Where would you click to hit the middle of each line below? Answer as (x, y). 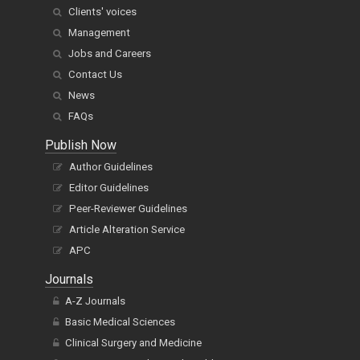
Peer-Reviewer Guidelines (128, 208)
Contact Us (95, 74)
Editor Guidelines (109, 187)
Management (99, 32)
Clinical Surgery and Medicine (133, 342)
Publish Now (81, 145)
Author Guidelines (111, 166)
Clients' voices (102, 11)
